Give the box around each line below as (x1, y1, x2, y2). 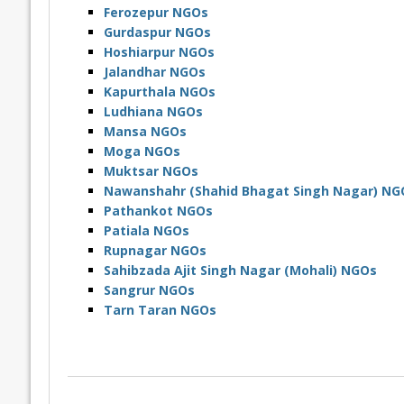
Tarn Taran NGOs (103, 301, 216, 319)
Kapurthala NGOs (103, 83, 216, 101)
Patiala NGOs (103, 222, 189, 240)
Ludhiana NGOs (103, 103, 203, 121)
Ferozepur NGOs (103, 4, 208, 22)
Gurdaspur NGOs (103, 23, 211, 41)
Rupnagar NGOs (103, 242, 207, 260)
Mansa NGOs (103, 123, 187, 141)
